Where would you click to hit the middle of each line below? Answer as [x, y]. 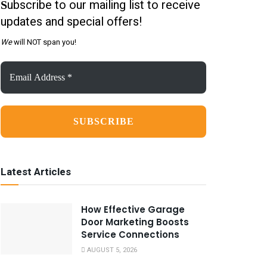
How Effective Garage [133, 210]
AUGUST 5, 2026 [111, 250]
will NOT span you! [44, 42]
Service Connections [130, 235]
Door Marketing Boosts [135, 222]
